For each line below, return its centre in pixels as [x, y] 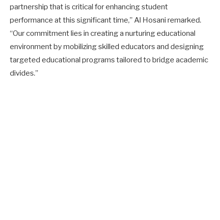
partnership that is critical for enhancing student [89, 7]
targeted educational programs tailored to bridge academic [109, 60]
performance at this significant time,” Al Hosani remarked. [106, 20]
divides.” [24, 73]
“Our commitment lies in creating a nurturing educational [103, 33]
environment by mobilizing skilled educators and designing [107, 46]
